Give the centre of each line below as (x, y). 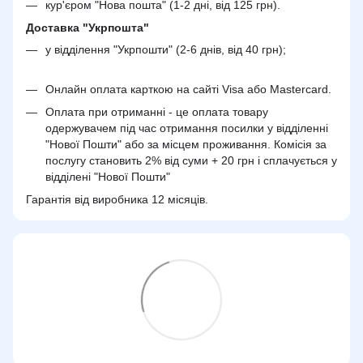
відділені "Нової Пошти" (108, 176)
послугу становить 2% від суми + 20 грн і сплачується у (191, 160)
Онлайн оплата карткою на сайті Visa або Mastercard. (188, 89)
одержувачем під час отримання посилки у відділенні (187, 128)
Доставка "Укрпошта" (88, 28)
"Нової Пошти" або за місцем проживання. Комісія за (186, 144)
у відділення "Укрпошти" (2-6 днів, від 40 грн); (166, 50)
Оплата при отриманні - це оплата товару (157, 111)
